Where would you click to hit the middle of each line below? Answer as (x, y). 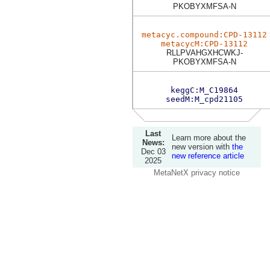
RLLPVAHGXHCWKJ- (204, 53)
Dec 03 (153, 152)
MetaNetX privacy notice (197, 173)
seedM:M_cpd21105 (204, 99)
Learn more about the (209, 138)
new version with (202, 147)
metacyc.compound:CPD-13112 (204, 35)
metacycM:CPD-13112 (204, 44)
